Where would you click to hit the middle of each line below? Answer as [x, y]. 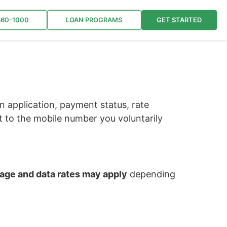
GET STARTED [179, 20]
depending [151, 174]
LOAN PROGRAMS [94, 20]
